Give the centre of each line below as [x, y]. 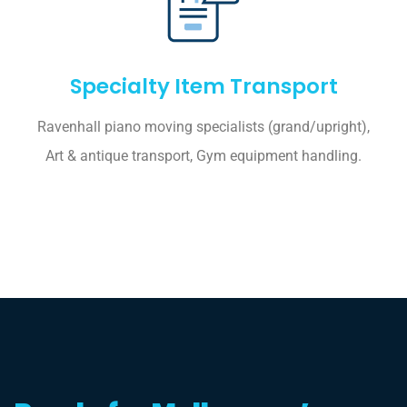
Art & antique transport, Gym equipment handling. [203, 156]
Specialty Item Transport [203, 87]
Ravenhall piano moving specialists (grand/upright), [203, 127]
